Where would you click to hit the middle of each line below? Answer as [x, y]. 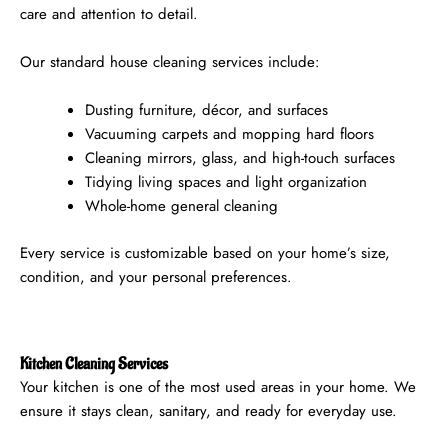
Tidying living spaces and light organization [226, 182]
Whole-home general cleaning [181, 206]
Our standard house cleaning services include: [170, 62]
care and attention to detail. [109, 14]
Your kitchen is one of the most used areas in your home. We [218, 386]
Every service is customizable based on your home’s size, [205, 252]
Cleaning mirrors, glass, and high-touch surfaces [240, 158]
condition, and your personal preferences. [156, 276]
